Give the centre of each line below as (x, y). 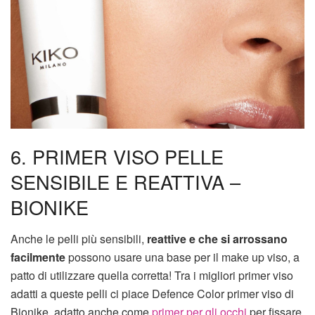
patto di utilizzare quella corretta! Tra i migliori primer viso (152, 275)
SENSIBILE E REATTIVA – (126, 182)
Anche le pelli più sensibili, (79, 238)
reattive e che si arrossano (217, 238)
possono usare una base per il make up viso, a (182, 257)
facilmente (38, 257)
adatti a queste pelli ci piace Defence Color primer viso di (152, 293)
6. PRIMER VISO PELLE (117, 157)
